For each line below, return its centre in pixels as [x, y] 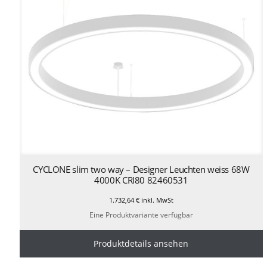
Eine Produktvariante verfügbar [141, 215]
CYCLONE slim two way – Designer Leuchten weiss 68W [141, 170]
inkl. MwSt [156, 200]
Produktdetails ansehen [141, 243]
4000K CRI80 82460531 [141, 180]
